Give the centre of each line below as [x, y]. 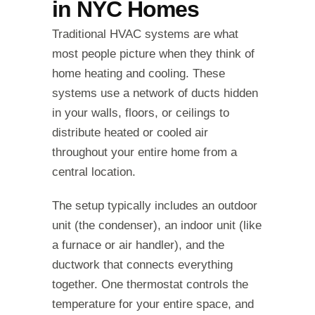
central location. [94, 172]
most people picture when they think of [153, 54]
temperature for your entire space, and [153, 304]
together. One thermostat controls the [150, 285]
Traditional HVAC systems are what [145, 34]
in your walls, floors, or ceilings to [141, 113]
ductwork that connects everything [142, 265]
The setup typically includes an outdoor [155, 206]
